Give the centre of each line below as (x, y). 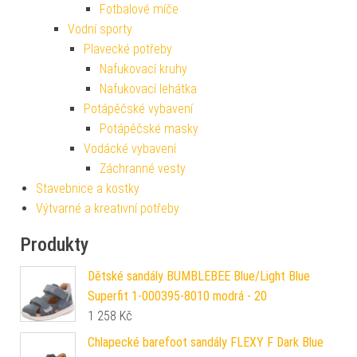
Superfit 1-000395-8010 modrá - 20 (177, 296)
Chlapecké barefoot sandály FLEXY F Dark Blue (206, 343)
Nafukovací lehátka (148, 89)
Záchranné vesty (143, 169)
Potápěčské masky (149, 129)
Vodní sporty (100, 29)
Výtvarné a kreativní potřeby (108, 209)
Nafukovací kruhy (143, 69)
